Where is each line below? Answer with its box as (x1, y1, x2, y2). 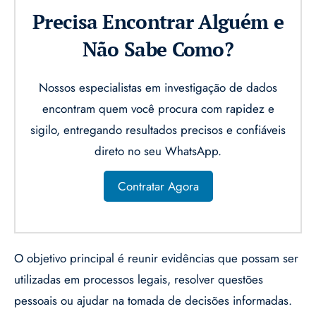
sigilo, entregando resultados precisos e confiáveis (30, 121, 286, 139)
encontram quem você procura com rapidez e (42, 100, 274, 118)
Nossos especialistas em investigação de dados (39, 79, 277, 97)
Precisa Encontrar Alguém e (32, 8, 284, 35)
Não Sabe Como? (82, 36, 234, 63)
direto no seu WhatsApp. (95, 142, 221, 160)
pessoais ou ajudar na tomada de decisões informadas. (14, 292, 292, 310)
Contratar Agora (117, 178, 199, 195)
